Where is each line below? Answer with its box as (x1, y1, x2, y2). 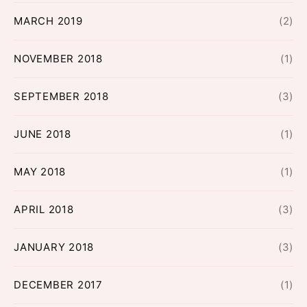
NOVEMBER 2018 (14, 52, 103, 66)
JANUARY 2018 (14, 241, 94, 254)
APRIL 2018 (14, 203, 74, 217)
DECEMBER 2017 (14, 278, 103, 292)
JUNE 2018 (14, 127, 71, 141)
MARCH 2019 (14, 14, 83, 28)
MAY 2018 (14, 165, 66, 179)
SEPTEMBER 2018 (14, 90, 109, 103)
